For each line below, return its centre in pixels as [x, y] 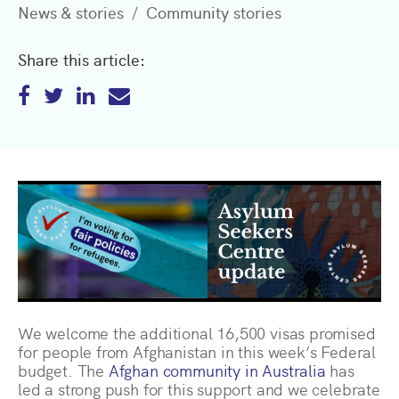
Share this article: [81, 59]
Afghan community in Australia [217, 370]
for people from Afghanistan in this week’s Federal [197, 351]
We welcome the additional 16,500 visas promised [197, 333]
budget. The [63, 370]
